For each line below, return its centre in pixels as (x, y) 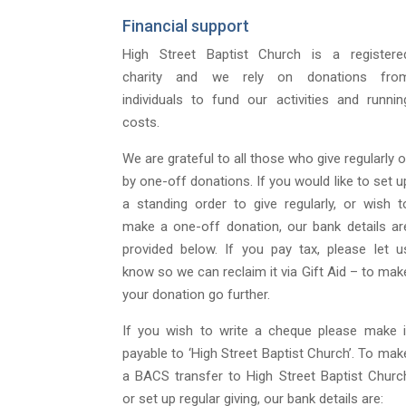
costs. (140, 123)
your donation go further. (196, 295)
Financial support (185, 26)
